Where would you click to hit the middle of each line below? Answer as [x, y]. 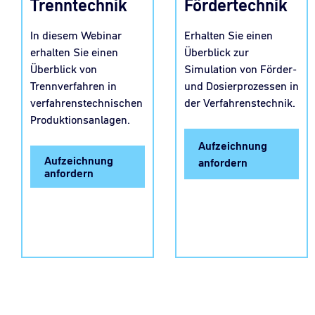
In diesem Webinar [76, 36]
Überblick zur [217, 52]
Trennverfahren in [73, 86]
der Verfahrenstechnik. [240, 103]
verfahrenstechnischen [86, 103]
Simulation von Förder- [240, 69]
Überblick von [64, 69]
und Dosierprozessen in [242, 86]
